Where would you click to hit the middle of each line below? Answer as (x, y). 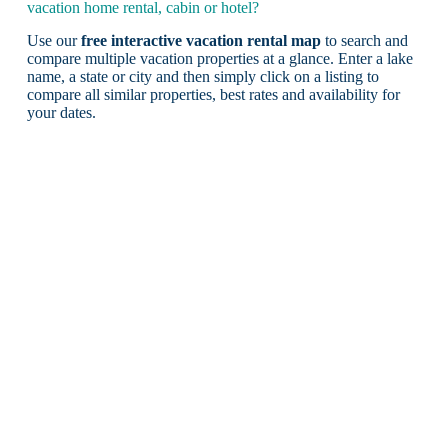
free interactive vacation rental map (200, 41)
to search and (364, 41)
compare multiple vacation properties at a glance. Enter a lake (219, 59)
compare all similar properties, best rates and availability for (213, 95)
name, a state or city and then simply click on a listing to (202, 77)
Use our (53, 41)
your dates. (61, 113)
